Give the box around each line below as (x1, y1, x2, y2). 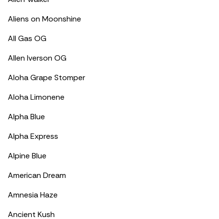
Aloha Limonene (8, 92, 65, 102)
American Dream (8, 170, 66, 180)
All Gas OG (8, 33, 46, 44)
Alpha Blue (8, 111, 45, 122)
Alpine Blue (8, 151, 46, 161)
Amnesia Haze (8, 190, 58, 200)
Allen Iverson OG (8, 53, 66, 63)
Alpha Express (8, 131, 58, 141)
